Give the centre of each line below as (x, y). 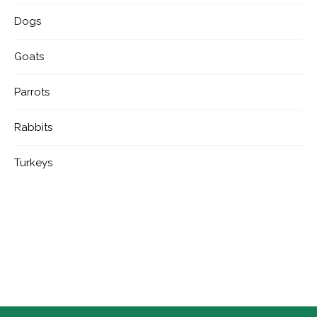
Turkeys (33, 163)
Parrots (32, 92)
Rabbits (33, 128)
